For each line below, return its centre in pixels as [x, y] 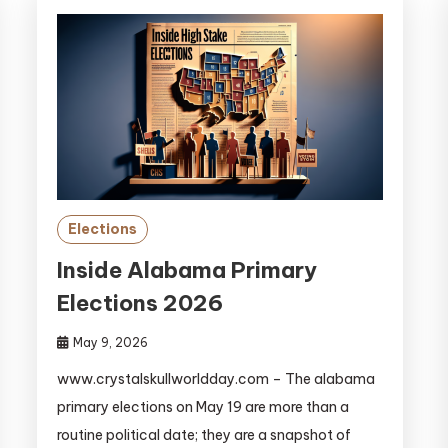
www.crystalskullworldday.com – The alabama [215, 379]
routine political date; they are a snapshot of [203, 435]
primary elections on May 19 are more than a [202, 407]
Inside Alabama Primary [186, 270]
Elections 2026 [139, 303]
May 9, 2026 [110, 343]
